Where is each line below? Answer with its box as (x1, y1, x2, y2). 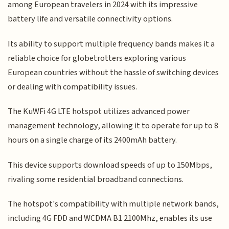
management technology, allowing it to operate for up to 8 (8, 120, 219, 132)
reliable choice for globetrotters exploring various (8, 52, 187, 64)
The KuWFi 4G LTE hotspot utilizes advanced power (8, 105, 190, 118)
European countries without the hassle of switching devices (8, 66, 219, 79)
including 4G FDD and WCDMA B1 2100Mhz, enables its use (8, 212, 213, 224)
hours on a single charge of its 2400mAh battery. (8, 134, 177, 147)
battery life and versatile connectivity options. (8, 13, 173, 26)
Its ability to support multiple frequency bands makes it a (8, 37, 215, 50)
